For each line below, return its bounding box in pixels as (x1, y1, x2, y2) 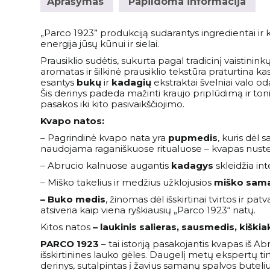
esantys (40, 76, 77, 88)
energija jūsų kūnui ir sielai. (40, 37, 160, 49)
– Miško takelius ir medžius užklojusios (40, 176, 215, 188)
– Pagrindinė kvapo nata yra (40, 131, 169, 143)
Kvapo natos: (40, 115, 105, 127)
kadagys (171, 159, 214, 171)
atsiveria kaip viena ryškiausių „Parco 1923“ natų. (40, 204, 256, 216)
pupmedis (168, 131, 218, 143)
